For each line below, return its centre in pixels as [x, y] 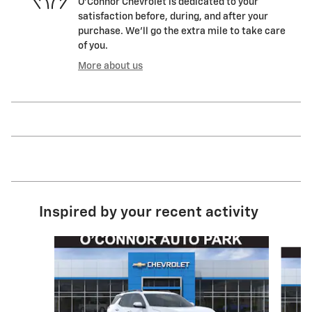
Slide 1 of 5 [46, 242]
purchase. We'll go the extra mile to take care [182, 31]
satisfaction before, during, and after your [173, 16]
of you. [93, 46]
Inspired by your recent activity [149, 212]
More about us [110, 66]
